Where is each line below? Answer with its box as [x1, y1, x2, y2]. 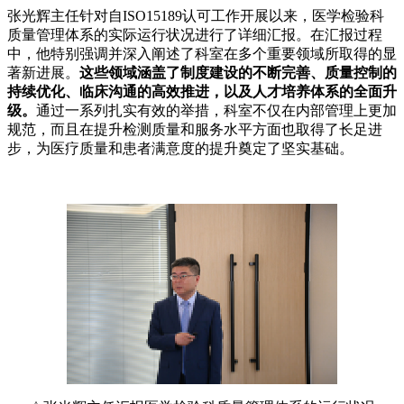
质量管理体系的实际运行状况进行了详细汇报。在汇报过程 [7, 26, 382, 42]
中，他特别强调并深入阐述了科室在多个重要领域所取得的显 [7, 45, 397, 61]
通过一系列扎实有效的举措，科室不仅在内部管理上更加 [36, 102, 397, 118]
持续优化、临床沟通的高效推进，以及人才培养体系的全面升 [7, 83, 397, 99]
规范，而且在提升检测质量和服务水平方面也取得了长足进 [7, 121, 382, 137]
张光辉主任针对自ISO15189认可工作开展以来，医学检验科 [7, 7, 384, 23]
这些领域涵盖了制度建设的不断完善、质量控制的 [79, 64, 397, 80]
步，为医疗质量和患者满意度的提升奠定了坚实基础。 [7, 140, 353, 156]
